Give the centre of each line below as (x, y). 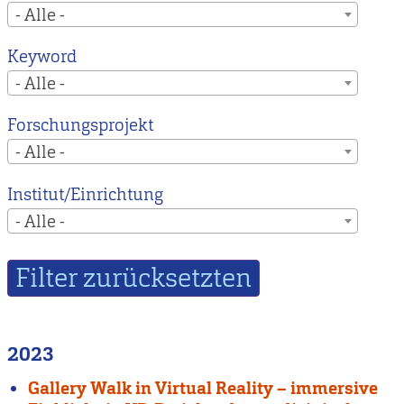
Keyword (42, 56)
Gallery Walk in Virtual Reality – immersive (203, 388)
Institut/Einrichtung (85, 194)
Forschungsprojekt (80, 125)
